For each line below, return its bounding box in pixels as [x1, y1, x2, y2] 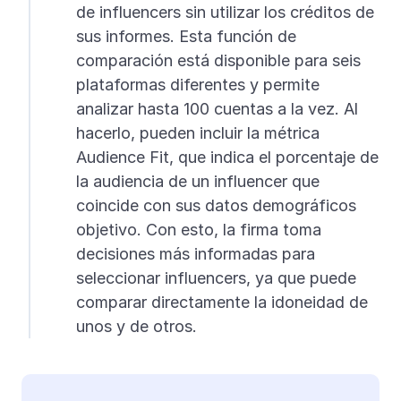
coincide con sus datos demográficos [75, 196, 356, 216]
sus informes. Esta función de [75, 27, 296, 47]
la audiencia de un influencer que [75, 172, 320, 192]
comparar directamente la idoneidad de [75, 293, 368, 312]
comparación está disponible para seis [75, 51, 361, 71]
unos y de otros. [75, 317, 197, 337]
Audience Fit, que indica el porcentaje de [75, 148, 379, 167]
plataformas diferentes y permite [75, 75, 320, 95]
